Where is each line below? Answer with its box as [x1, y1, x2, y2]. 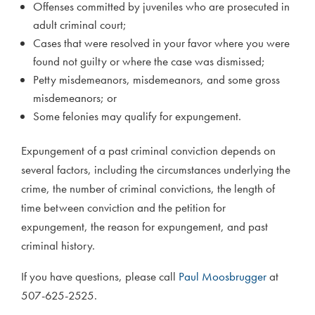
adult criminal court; [33, 17, 127, 33]
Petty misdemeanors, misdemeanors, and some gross [33, 72, 280, 88]
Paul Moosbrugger [179, 269, 269, 285]
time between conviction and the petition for [21, 200, 226, 216]
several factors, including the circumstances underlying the [21, 162, 290, 178]
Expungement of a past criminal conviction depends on [21, 143, 276, 159]
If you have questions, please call [21, 269, 179, 285]
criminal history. [21, 238, 95, 254]
